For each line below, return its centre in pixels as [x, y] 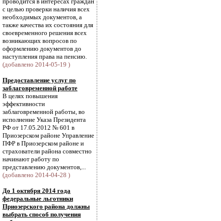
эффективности [24, 104]
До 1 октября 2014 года [37, 191]
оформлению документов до [42, 49]
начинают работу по [31, 159]
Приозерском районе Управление [48, 135]
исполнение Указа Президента [44, 120]
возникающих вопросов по [40, 41]
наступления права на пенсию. [45, 56]
